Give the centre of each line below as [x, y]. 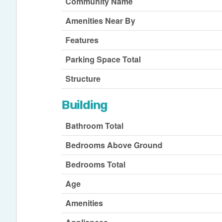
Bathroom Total [95, 126]
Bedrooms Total [96, 165]
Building [84, 105]
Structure [83, 79]
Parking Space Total [103, 59]
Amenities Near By [101, 21]
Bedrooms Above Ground [114, 145]
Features [82, 40]
